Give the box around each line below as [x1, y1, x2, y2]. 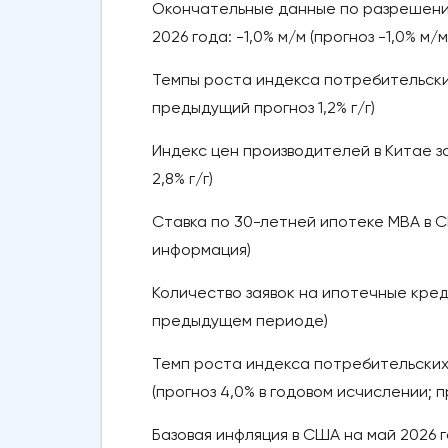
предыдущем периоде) [152, 311, 328, 331]
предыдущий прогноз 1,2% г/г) [152, 98, 375, 118]
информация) [152, 240, 251, 260]
